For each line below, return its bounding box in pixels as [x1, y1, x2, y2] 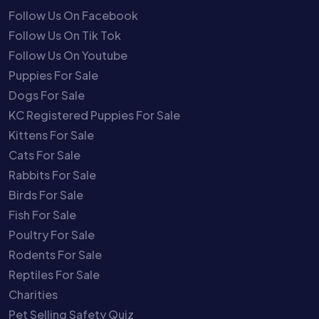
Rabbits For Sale [9, 167, 96, 182]
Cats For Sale [9, 147, 80, 162]
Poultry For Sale [9, 227, 95, 242]
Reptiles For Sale [9, 267, 100, 282]
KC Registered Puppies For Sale [9, 108, 180, 122]
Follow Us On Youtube [9, 48, 127, 63]
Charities [9, 287, 58, 302]
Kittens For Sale [9, 127, 94, 142]
